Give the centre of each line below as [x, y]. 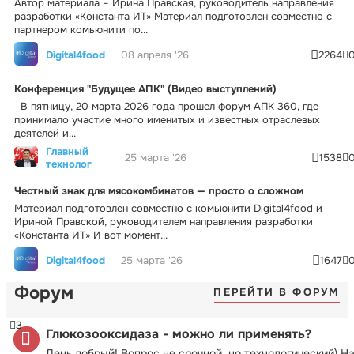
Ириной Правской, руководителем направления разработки [164, 221]
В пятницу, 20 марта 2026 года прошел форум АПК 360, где [166, 106]
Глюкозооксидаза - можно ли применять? [179, 333]
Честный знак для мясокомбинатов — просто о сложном [159, 190]
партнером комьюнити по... [81, 29]
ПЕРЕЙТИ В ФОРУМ [277, 292]
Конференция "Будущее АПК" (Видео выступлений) [145, 88]
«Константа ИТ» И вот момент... [91, 235]
